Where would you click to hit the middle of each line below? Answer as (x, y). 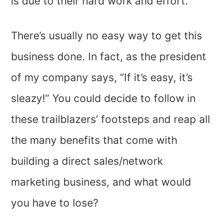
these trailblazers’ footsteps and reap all (111, 119)
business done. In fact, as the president (109, 57)
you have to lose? (55, 203)
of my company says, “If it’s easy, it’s (102, 78)
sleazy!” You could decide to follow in (104, 99)
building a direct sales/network (87, 161)
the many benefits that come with (94, 140)
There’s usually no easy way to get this (107, 36)
